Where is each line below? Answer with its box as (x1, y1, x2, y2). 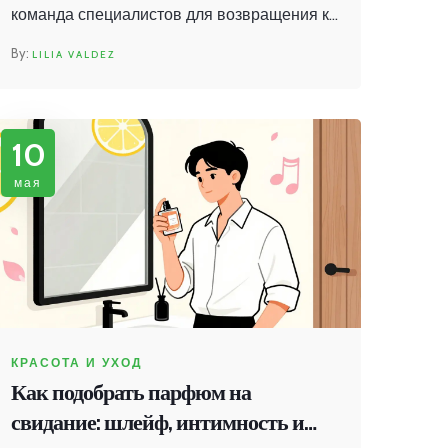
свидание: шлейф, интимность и (11, 408, 304, 436)
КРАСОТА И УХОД (11, 354, 143, 370)
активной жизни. (11, 33, 131, 53)
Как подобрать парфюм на (11, 378, 251, 406)
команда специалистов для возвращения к (11, 5, 329, 25)
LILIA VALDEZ (32, 48, 115, 62)
